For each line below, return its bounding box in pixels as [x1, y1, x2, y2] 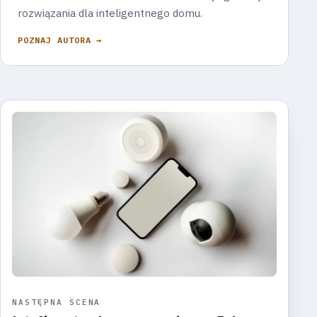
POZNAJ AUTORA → [18, 34, 103, 45]
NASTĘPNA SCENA [12, 296, 101, 307]
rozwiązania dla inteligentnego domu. [18, 5, 202, 20]
